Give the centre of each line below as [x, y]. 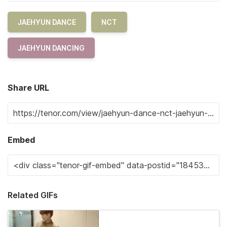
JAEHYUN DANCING [51, 48]
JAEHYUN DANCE [47, 22]
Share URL [28, 88]
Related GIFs [33, 195]
